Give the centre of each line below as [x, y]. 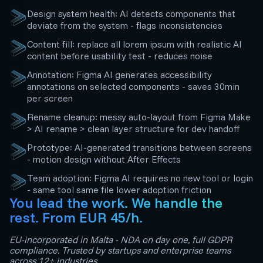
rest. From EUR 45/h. [76, 217]
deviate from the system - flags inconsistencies [125, 25]
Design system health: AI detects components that [131, 14]
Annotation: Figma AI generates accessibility [119, 75]
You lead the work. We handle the [116, 203]
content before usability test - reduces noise [120, 56]
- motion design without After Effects [104, 159]
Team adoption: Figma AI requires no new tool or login [140, 178]
